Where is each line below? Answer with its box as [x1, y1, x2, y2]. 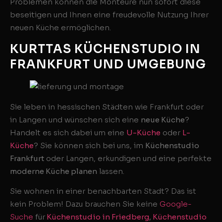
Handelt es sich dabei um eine [10, 127, 126, 137]
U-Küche [126, 127, 161, 137]
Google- [160, 199, 192, 209]
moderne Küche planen [10, 166, 97, 176]
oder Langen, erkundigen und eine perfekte [44, 153, 212, 163]
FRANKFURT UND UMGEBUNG [10, 56, 206, 72]
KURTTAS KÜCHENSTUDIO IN [10, 41, 201, 56]
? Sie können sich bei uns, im [34, 140, 145, 150]
